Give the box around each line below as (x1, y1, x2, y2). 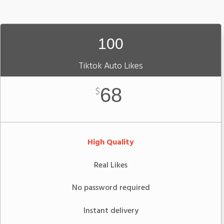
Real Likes (94, 158, 127, 172)
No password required (71, 181, 150, 195)
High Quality (87, 136, 134, 149)
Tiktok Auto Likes (78, 59, 143, 73)
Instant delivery (83, 204, 138, 217)
